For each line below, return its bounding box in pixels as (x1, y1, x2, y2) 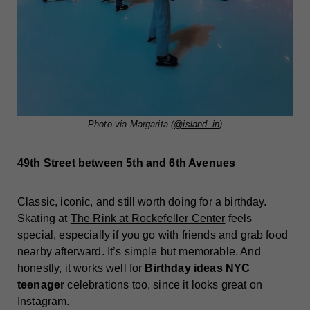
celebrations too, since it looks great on (64, 279, 263, 291)
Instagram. (17, 295, 70, 308)
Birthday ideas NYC (145, 262, 250, 275)
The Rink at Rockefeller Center (70, 212, 226, 225)
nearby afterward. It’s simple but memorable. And (17, 246, 261, 258)
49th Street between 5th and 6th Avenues (17, 157, 236, 170)
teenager (17, 279, 65, 291)
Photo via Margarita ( (87, 119, 174, 130)
